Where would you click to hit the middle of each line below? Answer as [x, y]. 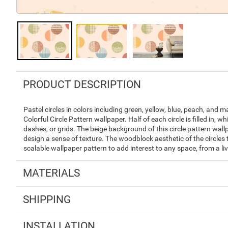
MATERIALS [51, 173]
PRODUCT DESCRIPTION [82, 84]
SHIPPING [47, 199]
